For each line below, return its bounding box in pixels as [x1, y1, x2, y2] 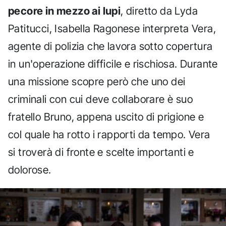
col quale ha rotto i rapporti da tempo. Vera [8, 128, 210, 141]
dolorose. [8, 163, 51, 177]
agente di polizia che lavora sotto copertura [8, 40, 213, 53]
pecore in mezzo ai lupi [8, 5, 121, 18]
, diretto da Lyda [121, 5, 198, 18]
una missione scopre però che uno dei [8, 75, 186, 88]
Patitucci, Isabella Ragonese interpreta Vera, [8, 22, 216, 35]
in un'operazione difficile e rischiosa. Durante [8, 58, 218, 71]
